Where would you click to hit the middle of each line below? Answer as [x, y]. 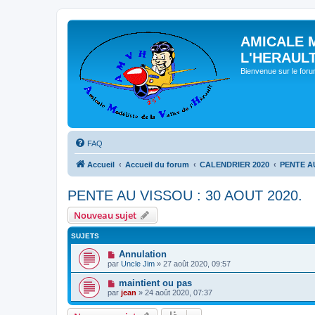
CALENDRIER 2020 [234, 165]
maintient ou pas [155, 283]
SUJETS [85, 236]
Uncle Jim [138, 264]
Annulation [142, 254]
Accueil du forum [157, 165]
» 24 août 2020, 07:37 [174, 292]
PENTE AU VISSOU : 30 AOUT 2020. [185, 195]
